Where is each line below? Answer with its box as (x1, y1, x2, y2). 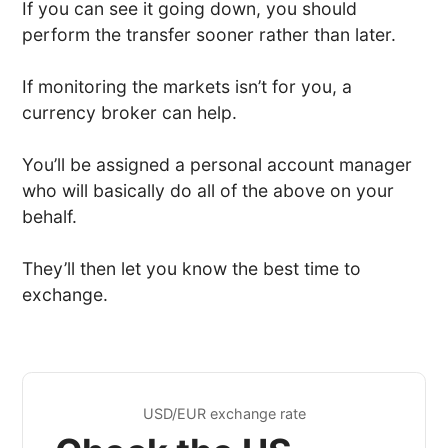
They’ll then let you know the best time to (22, 257, 362, 279)
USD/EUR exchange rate (142, 404, 306, 422)
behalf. (22, 205, 78, 227)
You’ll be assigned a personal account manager (22, 153, 413, 175)
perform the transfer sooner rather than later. (22, 23, 397, 45)
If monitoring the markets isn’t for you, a (22, 75, 353, 97)
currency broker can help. (22, 101, 238, 123)
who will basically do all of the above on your (22, 179, 395, 201)
